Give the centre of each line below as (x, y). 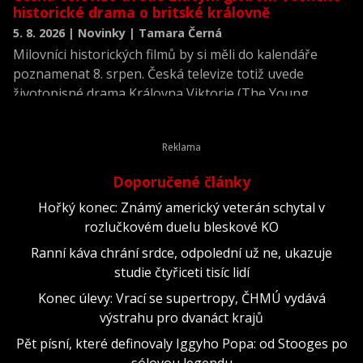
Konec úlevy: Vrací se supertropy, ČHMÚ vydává (181, 298)
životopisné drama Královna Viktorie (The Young (161, 93)
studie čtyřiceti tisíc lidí (181, 272)
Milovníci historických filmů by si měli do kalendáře (165, 54)
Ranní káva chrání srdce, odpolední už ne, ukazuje (181, 252)
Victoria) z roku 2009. (77, 112)
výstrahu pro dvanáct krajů (181, 317)
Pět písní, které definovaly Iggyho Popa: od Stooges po (181, 343)
